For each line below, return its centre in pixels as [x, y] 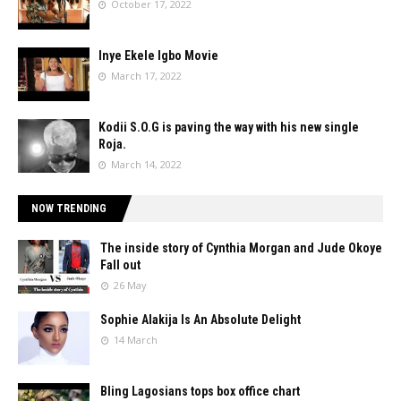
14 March [136, 340]
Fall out [120, 265]
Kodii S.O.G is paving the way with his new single [229, 127]
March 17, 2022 [146, 76]
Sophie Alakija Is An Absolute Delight [200, 320]
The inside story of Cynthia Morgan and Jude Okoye [241, 248]
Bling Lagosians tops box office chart [200, 391]
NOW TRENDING [69, 209]
